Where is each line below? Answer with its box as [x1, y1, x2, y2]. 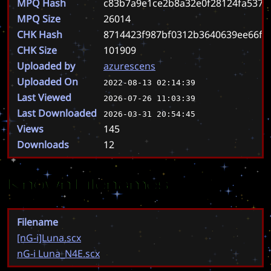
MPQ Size [17, 11, 60, 25]
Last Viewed [17, 90, 71, 104]
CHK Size [17, 43, 57, 57]
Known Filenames [7, 172, 169, 194]
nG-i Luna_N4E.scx [17, 246, 100, 260]
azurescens [103, 59, 155, 73]
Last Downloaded [17, 106, 97, 120]
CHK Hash [17, 27, 62, 41]
